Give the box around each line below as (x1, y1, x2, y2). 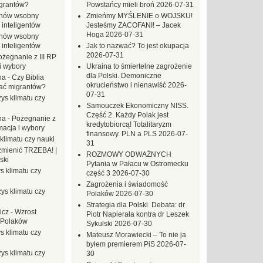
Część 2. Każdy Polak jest (86, 111, 168, 119)
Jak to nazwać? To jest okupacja (86, 42, 189, 50)
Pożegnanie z (12, 114, 56, 123)
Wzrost (15, 208, 36, 216)
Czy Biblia (12, 73, 44, 82)
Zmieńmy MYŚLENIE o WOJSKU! (86, 12, 193, 20)
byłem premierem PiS (86, 240, 155, 248)
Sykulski (86, 220, 113, 228)
